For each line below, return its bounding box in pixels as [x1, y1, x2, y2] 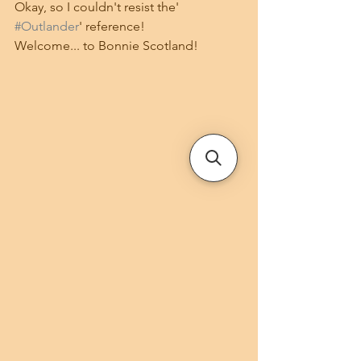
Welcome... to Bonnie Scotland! [15, 38, 198, 53]
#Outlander [15, 19, 79, 34]
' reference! [79, 19, 145, 34]
